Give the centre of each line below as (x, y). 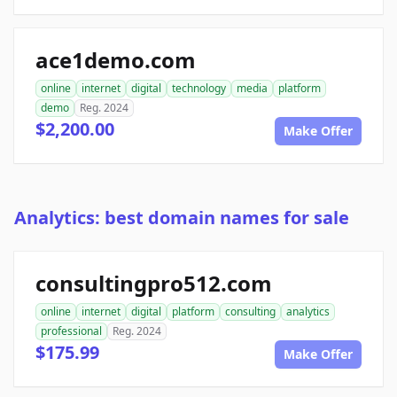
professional (71, 331)
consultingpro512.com (154, 284)
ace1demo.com (116, 60)
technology (199, 89)
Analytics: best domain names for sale (182, 218)
